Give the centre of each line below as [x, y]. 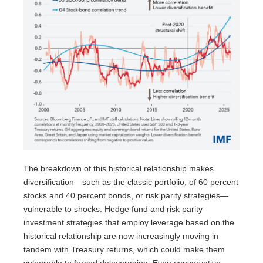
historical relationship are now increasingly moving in [121, 236]
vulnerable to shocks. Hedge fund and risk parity [113, 209]
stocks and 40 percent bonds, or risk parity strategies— [126, 196]
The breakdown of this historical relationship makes [119, 169]
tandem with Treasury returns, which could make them [124, 250]
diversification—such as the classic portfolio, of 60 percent [131, 182]
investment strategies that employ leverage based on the [129, 223]
